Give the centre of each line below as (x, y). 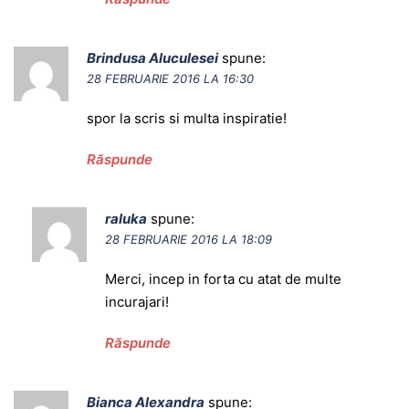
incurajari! (137, 302)
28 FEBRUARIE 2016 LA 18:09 (189, 240)
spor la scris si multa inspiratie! (187, 119)
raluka (126, 219)
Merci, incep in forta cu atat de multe (223, 279)
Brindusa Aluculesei (152, 58)
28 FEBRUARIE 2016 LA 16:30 (170, 79)
